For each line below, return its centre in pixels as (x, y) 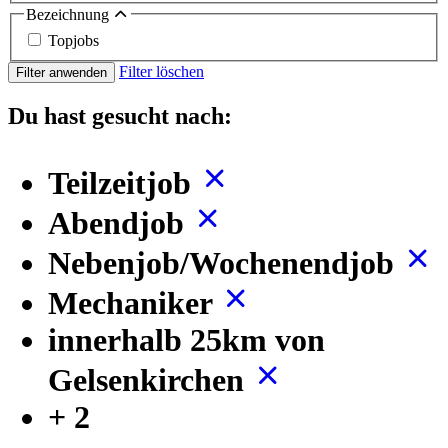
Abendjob (120, 222)
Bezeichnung (69, 15)
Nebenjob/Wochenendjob (225, 262)
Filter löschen (161, 71)
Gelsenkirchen (150, 379)
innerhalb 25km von (186, 339)
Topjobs (73, 40)
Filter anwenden (61, 72)
